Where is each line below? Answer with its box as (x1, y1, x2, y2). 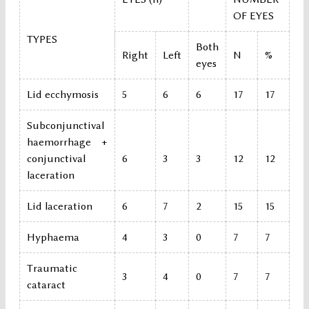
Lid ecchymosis (27, 88, 99, 101)
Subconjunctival (27, 119, 104, 132)
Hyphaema (27, 231, 79, 244)
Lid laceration (27, 200, 92, 213)
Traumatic (27, 262, 77, 275)
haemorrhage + (27, 136, 108, 149)
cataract (27, 279, 66, 292)
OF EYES (233, 10, 274, 23)
